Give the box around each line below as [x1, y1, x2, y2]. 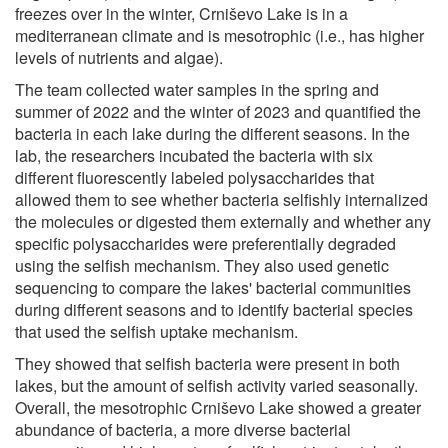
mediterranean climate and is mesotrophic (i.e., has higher [15, 23, 424, 47]
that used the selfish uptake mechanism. [15, 319, 298, 343]
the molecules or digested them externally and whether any [15, 209, 431, 233]
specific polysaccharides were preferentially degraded [15, 231, 396, 255]
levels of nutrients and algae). [15, 45, 223, 69]
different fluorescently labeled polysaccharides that [15, 165, 374, 189]
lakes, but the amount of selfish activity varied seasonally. [15, 373, 418, 397]
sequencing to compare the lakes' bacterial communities [15, 275, 411, 299]
